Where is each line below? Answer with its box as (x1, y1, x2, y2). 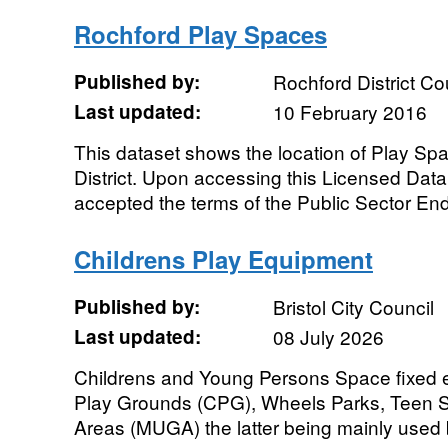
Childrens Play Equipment (73, 242, 373, 276)
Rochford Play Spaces (73, 17, 327, 51)
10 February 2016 (272, 98, 427, 125)
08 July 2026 (272, 323, 384, 350)
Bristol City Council (272, 293, 434, 320)
